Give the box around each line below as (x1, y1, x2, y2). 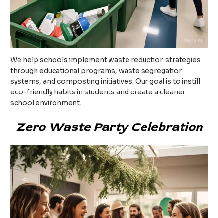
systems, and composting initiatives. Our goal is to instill (10, 77, 200, 86)
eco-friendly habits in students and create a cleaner (10, 88, 186, 96)
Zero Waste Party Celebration (16, 119, 202, 135)
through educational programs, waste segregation (10, 66, 183, 75)
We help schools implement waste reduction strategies (10, 55, 201, 64)
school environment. (10, 98, 82, 107)
